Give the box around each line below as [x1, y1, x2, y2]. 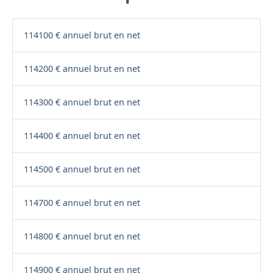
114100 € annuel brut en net [23, 29, 140, 41]
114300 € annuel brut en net [23, 96, 140, 108]
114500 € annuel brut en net [23, 163, 140, 175]
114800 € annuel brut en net [23, 230, 140, 243]
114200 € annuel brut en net [23, 63, 140, 75]
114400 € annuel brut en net [23, 130, 140, 142]
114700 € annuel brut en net [23, 197, 140, 209]
